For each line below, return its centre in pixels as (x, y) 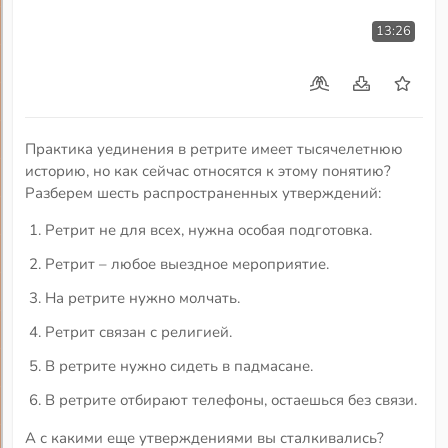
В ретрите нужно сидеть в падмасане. (179, 365)
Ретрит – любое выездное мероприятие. (187, 263)
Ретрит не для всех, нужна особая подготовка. (209, 229)
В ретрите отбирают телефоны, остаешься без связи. (231, 399)
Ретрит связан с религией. (139, 331)
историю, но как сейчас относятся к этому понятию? (208, 171)
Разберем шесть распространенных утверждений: (203, 193)
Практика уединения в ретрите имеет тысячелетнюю (214, 149)
